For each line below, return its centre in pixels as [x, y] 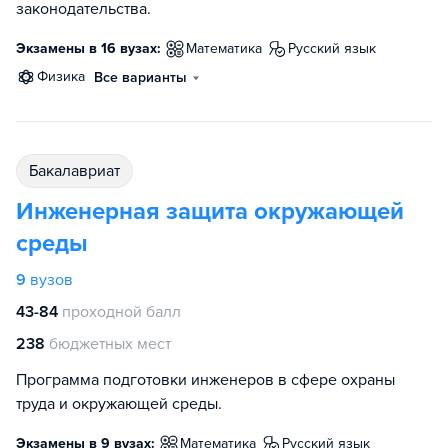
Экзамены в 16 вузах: [88, 48]
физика [66, 76]
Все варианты [140, 77]
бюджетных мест [110, 344]
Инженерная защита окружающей [210, 211]
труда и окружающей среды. [119, 404]
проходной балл [121, 312]
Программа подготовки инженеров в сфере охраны [205, 380]
